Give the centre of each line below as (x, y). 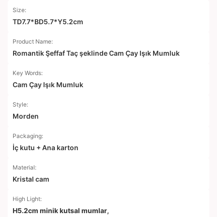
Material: (24, 167)
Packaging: (28, 136)
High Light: (27, 199)
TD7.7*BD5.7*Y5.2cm (48, 22)
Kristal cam (31, 179)
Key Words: (28, 73)
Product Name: (33, 41)
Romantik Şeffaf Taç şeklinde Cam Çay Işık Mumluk (96, 53)
